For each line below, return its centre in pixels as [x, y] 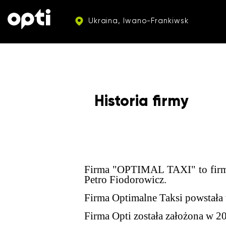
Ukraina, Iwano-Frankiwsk [137, 20]
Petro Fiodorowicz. [125, 180]
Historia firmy [142, 101]
